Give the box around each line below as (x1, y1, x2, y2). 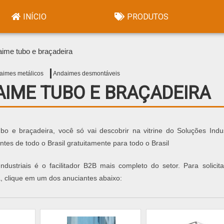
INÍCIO (23, 11, 47, 21)
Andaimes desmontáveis (53, 70, 120, 77)
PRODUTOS (126, 11, 168, 21)
